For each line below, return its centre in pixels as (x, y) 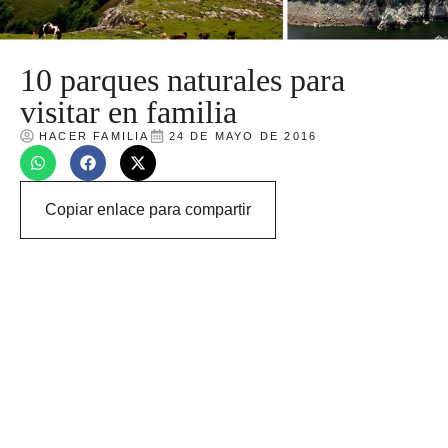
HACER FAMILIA (94, 135)
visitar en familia (128, 111)
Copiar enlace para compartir (148, 209)
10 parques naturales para (182, 79)
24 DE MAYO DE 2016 (243, 135)
